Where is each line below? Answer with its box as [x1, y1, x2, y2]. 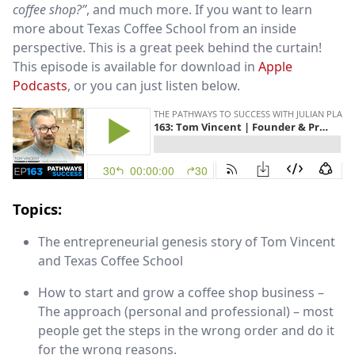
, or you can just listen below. [67, 77, 240, 94]
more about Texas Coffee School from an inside [13, 20, 296, 37]
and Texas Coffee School [38, 252, 183, 269]
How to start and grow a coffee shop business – [38, 284, 324, 301]
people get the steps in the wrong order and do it [38, 322, 334, 339]
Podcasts [13, 77, 67, 94]
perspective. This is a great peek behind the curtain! [13, 39, 322, 56]
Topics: [13, 199, 62, 219]
